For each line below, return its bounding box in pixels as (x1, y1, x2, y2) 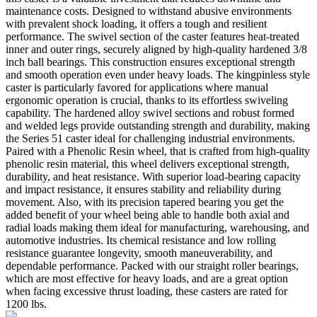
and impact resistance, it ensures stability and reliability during (6, 183, 281, 195)
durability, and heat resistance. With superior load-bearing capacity (6, 170, 301, 183)
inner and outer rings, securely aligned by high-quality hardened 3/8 (6, 42, 307, 55)
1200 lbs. (6, 297, 47, 310)
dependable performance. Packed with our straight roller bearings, (6, 259, 299, 272)
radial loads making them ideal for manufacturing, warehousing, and (6, 221, 309, 234)
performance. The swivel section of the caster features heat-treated (6, 30, 299, 42)
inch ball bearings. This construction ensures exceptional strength (6, 55, 295, 68)
